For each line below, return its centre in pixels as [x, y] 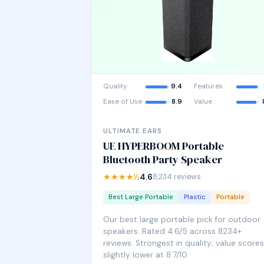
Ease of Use [123, 102]
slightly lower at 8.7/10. [146, 255]
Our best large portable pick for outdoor [182, 220]
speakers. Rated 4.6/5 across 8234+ [172, 231]
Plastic [195, 197]
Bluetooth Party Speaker [163, 159]
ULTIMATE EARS [133, 131]
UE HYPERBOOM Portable [164, 146]
